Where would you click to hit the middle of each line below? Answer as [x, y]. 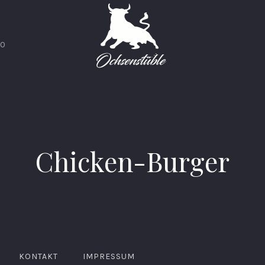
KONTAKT [38, 256]
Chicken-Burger [132, 161]
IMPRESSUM [109, 256]
